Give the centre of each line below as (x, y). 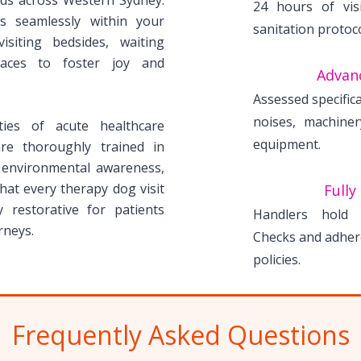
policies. (277, 259)
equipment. (287, 144)
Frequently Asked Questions (180, 335)
